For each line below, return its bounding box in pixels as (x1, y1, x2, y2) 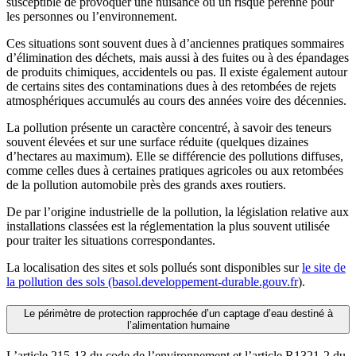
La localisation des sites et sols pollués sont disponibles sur (6, 260, 302, 274)
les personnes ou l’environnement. (6, 9, 177, 23)
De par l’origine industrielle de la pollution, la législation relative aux (6, 204, 349, 219)
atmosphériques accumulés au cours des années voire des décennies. (6, 93, 346, 107)
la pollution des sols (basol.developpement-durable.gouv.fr (6, 274, 298, 288)
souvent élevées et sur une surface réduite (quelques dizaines (6, 134, 308, 149)
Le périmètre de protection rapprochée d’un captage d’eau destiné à (23, 308, 333, 320)
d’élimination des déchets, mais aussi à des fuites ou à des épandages (6, 50, 349, 64)
